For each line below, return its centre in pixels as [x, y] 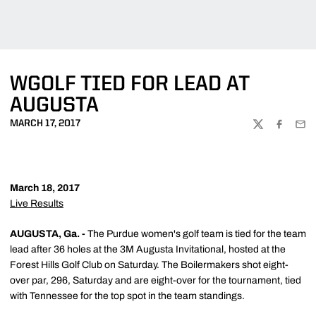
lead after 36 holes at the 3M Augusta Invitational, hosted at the [148, 249]
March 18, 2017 [45, 188]
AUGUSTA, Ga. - [48, 234]
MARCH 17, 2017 [45, 123]
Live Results [37, 203]
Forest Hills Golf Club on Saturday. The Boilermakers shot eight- [149, 265]
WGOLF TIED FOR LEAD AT [129, 85]
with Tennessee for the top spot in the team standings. [127, 296]
